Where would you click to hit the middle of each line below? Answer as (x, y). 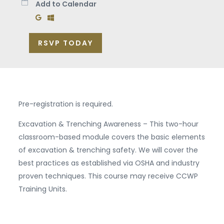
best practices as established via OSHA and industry (109, 163)
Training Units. (42, 189)
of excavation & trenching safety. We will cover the (108, 150)
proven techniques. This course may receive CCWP (108, 176)
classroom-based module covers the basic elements (111, 137)
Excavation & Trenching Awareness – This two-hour (108, 124)
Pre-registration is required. (65, 104)
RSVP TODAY (65, 43)
